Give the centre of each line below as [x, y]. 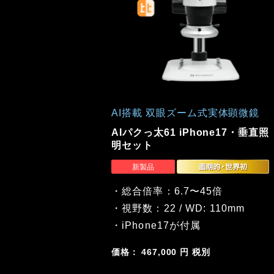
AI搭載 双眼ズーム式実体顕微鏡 [186, 113]
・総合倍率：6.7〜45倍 [167, 191]
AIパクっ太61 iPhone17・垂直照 [191, 133]
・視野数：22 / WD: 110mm [178, 208]
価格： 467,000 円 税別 [161, 252]
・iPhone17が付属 [156, 225]
